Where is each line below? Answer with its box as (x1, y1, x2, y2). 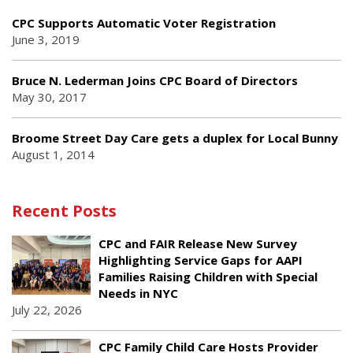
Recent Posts (12, 200, 117, 222)
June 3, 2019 (12, 32, 80, 48)
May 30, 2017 (12, 89, 87, 106)
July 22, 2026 (12, 302, 82, 318)
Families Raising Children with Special (98, 269, 318, 285)
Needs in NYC (98, 285, 178, 302)
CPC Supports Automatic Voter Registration (12, 15, 276, 32)
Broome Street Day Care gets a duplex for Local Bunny (12, 130, 338, 147)
